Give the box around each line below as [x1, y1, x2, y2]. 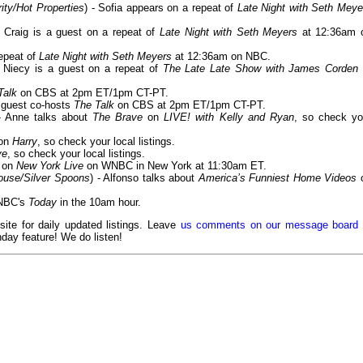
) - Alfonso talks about [90, 172, 199, 185]
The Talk [74, 99, 114, 112]
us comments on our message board [180, 219, 359, 232]
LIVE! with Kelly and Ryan [164, 111, 294, 124]
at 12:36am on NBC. [172, 50, 271, 63]
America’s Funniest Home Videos [198, 172, 357, 185]
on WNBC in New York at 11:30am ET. [83, 160, 267, 173]
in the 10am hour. [57, 196, 141, 209]
